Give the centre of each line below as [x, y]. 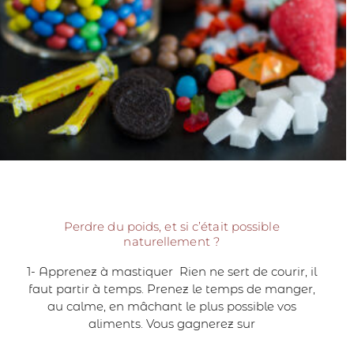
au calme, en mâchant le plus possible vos [171, 306]
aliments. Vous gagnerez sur [171, 323]
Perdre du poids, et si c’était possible [171, 226]
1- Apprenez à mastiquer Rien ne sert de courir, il [171, 271]
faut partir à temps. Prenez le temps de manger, [171, 288]
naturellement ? [171, 241]
